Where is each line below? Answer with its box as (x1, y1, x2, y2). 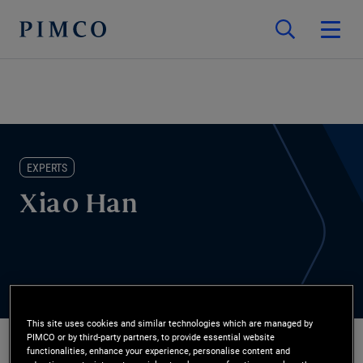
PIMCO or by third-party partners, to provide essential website (27, 331, 275, 343)
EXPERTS (27, 161, 67, 174)
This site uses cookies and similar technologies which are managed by (27, 317, 314, 329)
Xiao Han (19, 194, 138, 218)
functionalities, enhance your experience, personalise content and (27, 344, 291, 357)
